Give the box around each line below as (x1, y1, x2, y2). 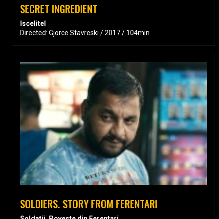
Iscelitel (20, 20, 46, 27)
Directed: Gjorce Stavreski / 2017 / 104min (20, 29, 150, 37)
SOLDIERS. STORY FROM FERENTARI (20, 196, 157, 212)
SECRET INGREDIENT (20, 1, 97, 16)
